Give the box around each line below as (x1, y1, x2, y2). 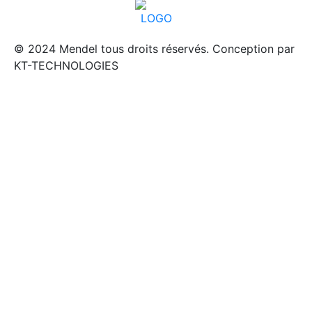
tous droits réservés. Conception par (97, 42, 295, 56)
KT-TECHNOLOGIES (14, 58, 118, 73)
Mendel (59, 42, 97, 56)
